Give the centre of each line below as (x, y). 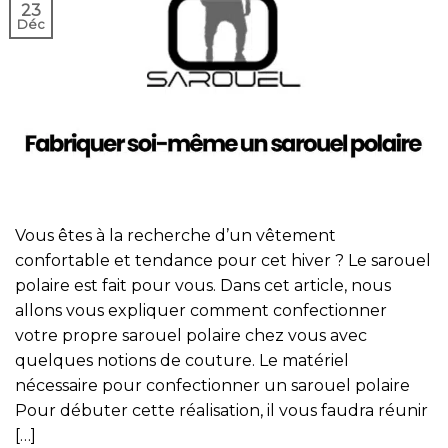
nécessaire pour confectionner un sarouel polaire (212, 385)
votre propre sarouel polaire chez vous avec (191, 335)
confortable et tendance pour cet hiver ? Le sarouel (223, 260)
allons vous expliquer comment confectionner (201, 310)
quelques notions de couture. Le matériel (182, 360)
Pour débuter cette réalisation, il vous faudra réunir (221, 410)
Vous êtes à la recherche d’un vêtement (175, 235)
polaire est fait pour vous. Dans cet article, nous (203, 285)
